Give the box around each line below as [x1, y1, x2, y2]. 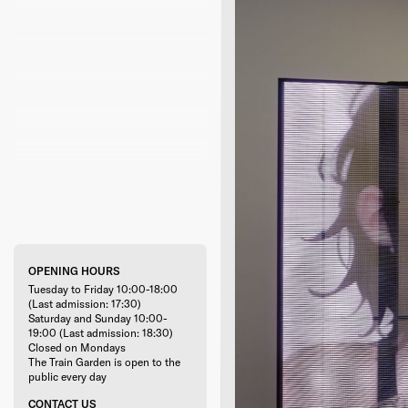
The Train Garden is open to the [27, 354, 180, 369]
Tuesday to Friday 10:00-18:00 [27, 281, 178, 296]
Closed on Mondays [27, 340, 126, 354]
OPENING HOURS [27, 264, 120, 279]
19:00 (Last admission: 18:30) [27, 325, 173, 340]
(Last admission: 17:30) [27, 296, 141, 311]
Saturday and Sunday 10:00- [27, 311, 168, 325]
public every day [27, 369, 107, 383]
